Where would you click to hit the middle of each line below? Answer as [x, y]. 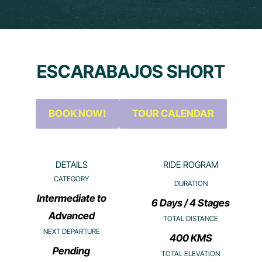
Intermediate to [71, 198]
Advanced [71, 216]
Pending [71, 251]
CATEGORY [71, 179]
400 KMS [191, 238]
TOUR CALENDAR [173, 113]
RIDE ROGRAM [191, 165]
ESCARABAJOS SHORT [131, 71]
